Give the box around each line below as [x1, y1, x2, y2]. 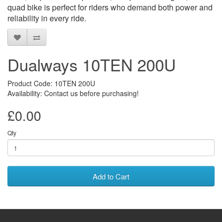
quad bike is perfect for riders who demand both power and [7, 1, 213, 13]
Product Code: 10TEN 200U [7, 78, 95, 89]
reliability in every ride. [7, 12, 86, 24]
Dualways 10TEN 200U [7, 53, 176, 76]
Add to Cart [93, 171, 129, 182]
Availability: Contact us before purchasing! [7, 88, 139, 99]
